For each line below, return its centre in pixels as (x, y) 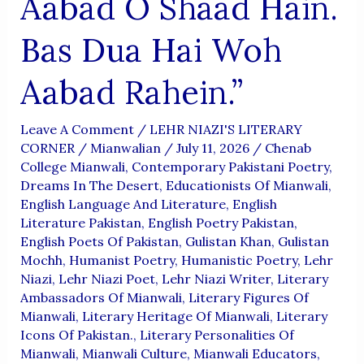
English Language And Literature (123, 204)
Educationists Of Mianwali (247, 185)
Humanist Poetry (121, 260)
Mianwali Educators (255, 353)
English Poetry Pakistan (221, 222)
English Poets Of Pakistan (99, 241)
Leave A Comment (77, 129)
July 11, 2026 (214, 147)
